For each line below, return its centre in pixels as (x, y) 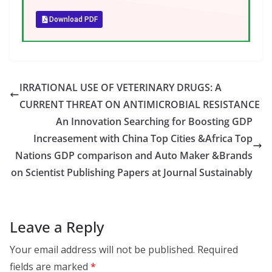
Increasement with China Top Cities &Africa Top (143, 138)
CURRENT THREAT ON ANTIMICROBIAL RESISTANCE (140, 104)
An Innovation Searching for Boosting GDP (154, 121)
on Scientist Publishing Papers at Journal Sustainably (132, 172)
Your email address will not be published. (102, 250)
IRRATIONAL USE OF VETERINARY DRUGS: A (121, 87)
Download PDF (74, 19)
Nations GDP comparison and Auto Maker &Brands (134, 155)
